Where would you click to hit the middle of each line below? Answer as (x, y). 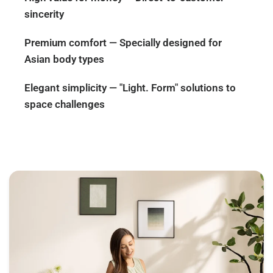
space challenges (65, 104)
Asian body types (65, 59)
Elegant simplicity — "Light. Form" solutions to (130, 88)
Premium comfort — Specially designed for (123, 43)
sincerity (44, 14)
